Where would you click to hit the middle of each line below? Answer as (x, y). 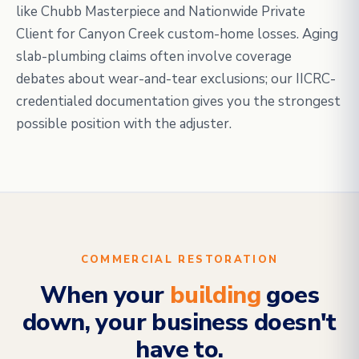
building (215, 295)
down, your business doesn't (179, 323)
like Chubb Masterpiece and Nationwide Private (161, 12)
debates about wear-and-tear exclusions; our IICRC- (176, 79)
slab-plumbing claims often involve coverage (154, 56)
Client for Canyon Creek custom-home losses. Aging (177, 34)
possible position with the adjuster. (124, 124)
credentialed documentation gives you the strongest (178, 101)
